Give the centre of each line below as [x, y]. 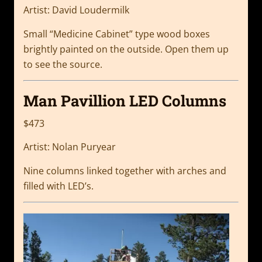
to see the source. [63, 64]
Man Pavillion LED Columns [125, 100]
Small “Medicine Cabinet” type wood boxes [117, 34]
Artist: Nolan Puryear [70, 147]
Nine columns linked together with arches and [125, 170]
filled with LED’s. [58, 186]
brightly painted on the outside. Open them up [126, 49]
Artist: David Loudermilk [76, 10]
